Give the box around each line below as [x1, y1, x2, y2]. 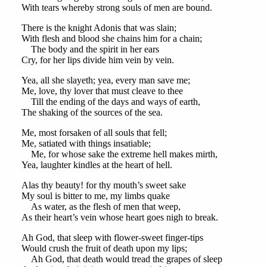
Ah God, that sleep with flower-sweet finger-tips [21, 232, 203, 243]
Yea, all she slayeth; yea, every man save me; [21, 75, 190, 86]
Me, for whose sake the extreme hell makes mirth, [21, 149, 218, 160]
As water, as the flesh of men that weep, [21, 201, 181, 212]
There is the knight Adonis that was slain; [21, 23, 176, 33]
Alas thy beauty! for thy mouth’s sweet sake [21, 180, 186, 191]
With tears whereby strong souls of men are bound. [21, 2, 212, 13]
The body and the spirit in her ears [21, 44, 159, 55]
